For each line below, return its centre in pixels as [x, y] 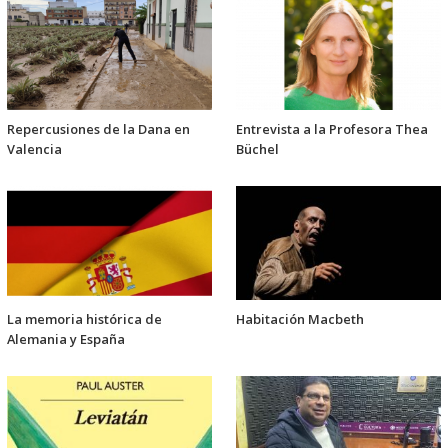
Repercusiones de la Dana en [98, 128]
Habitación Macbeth [300, 318]
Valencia [34, 148]
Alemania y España [66, 338]
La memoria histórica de [84, 318]
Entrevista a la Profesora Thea [332, 128]
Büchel [257, 148]
